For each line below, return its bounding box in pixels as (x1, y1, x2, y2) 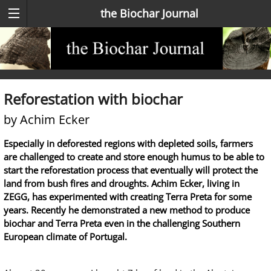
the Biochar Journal (100, 6, 198, 21)
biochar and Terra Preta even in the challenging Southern (4, 217, 240, 230)
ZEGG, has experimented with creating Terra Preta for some (4, 191, 252, 203)
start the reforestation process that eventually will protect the (4, 164, 258, 177)
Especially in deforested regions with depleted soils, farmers (4, 137, 253, 150)
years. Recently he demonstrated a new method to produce (4, 204, 250, 217)
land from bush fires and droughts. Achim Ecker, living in (4, 177, 240, 190)
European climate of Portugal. (4, 230, 127, 243)
